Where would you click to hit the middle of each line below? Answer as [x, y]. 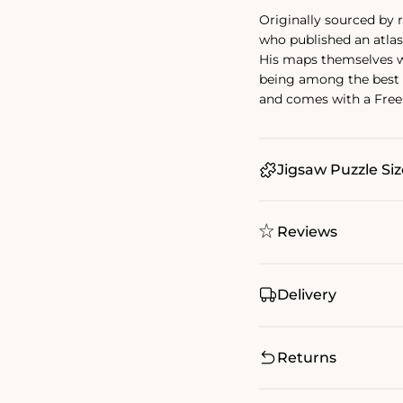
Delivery [307, 294]
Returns [307, 357]
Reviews [307, 232]
